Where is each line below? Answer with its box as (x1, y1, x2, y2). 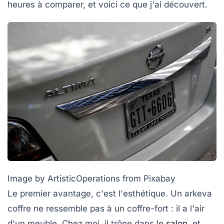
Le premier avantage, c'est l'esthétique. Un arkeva (7, 188, 212, 198)
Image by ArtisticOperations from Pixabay (7, 173, 175, 183)
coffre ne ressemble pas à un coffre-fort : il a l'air (7, 203, 204, 213)
